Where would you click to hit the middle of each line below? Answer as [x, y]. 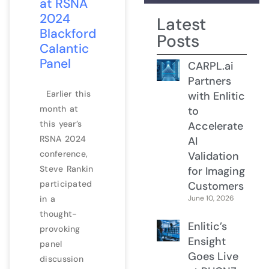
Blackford [68, 33]
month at [59, 108]
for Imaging [216, 171]
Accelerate [215, 126]
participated [66, 183]
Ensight [207, 241]
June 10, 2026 [211, 198]
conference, [64, 153]
